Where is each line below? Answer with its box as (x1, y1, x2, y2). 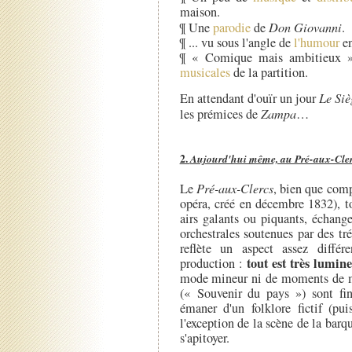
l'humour (293, 33, 339, 51)
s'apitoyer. (179, 329, 229, 347)
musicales (179, 63, 230, 81)
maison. (179, 2, 220, 20)
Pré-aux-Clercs (196, 180, 273, 197)
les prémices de (179, 105, 261, 123)
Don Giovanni (268, 18, 342, 35)
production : (179, 255, 247, 273)
